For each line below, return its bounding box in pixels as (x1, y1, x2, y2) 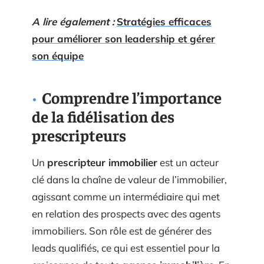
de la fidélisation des (32, 105, 174, 126)
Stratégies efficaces (117, 15, 212, 28)
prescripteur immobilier (47, 156, 157, 169)
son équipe (32, 49, 84, 62)
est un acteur (157, 156, 219, 169)
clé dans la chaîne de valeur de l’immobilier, (32, 173, 227, 186)
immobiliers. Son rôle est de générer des (32, 224, 212, 237)
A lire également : (32, 15, 114, 28)
